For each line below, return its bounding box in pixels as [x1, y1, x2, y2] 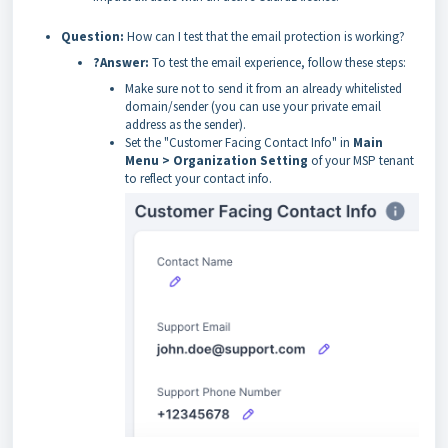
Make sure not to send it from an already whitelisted [125, 80, 402, 98]
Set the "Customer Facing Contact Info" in [125, 134, 353, 152]
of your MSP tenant [308, 152, 414, 170]
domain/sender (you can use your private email [125, 98, 381, 116]
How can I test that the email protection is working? [124, 28, 405, 46]
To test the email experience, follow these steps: [149, 54, 406, 72]
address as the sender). [125, 116, 246, 134]
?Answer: [93, 54, 149, 72]
